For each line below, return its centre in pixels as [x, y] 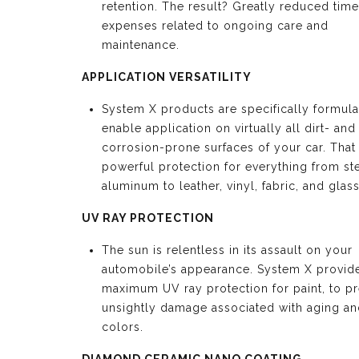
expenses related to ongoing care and [215, 26]
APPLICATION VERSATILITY [167, 77]
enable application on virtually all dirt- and [229, 128]
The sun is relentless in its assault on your [227, 250]
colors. [123, 327]
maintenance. [141, 45]
